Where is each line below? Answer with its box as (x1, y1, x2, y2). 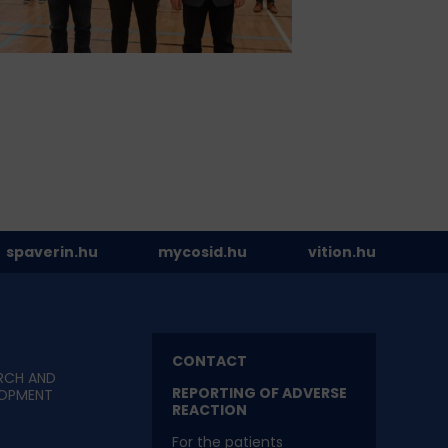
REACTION (171, 400, 247, 421)
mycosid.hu (158, 242, 248, 263)
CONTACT (171, 351, 247, 372)
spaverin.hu (5, 242, 98, 263)
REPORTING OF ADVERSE (171, 383, 347, 404)
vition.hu (307, 242, 376, 263)
